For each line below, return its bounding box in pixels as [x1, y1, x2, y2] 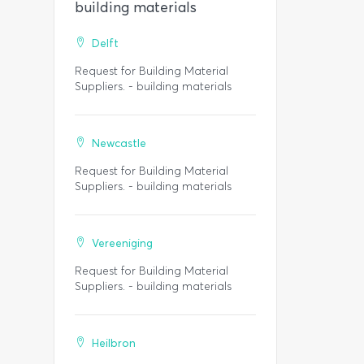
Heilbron [92, 336, 136, 350]
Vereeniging [92, 236, 153, 250]
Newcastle [92, 136, 146, 150]
